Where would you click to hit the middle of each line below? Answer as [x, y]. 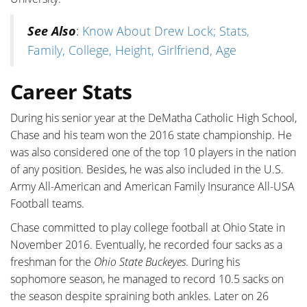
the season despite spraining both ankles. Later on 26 [139, 296]
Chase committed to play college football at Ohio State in [148, 227]
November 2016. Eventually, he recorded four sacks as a [146, 244]
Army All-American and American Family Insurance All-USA [152, 186]
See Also [52, 30]
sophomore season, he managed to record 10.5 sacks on [147, 279]
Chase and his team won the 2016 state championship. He [151, 135]
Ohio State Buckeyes [140, 261]
